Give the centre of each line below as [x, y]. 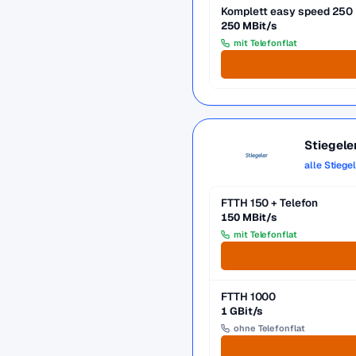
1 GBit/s [242, 311]
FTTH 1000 [249, 296]
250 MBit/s [249, 26]
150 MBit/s [249, 217]
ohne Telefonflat [269, 328]
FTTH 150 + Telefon [269, 203]
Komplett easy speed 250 [287, 11]
